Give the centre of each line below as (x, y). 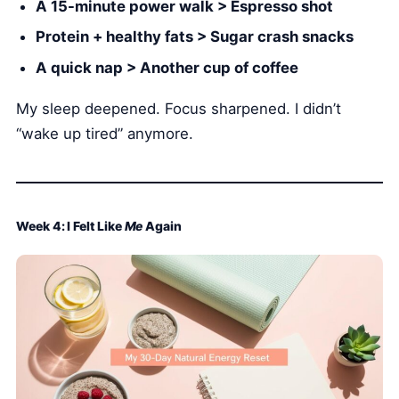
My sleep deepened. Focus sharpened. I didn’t (179, 109)
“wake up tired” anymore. (105, 134)
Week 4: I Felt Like (70, 226)
